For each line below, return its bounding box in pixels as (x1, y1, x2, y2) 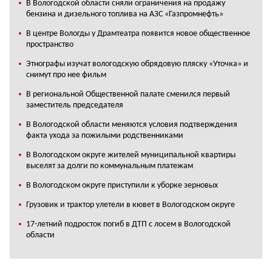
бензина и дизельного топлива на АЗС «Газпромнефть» (26, 10, 223, 19)
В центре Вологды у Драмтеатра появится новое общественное (26, 29, 250, 38)
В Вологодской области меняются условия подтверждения (26, 120, 237, 129)
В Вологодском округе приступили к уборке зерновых (26, 181, 218, 190)
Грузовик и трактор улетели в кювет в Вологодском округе (26, 200, 235, 209)
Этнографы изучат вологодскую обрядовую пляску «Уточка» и (26, 59, 248, 69)
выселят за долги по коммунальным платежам (26, 161, 193, 171)
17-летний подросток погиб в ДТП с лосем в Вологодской (26, 220, 231, 229)
